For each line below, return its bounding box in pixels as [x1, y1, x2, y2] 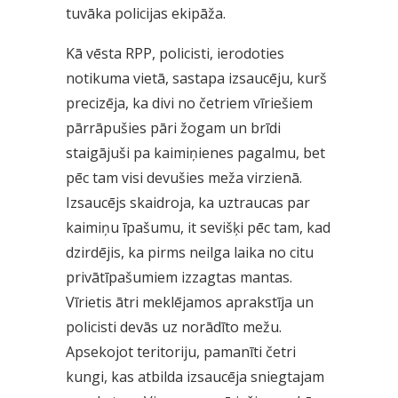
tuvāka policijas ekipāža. [66, 3, 226, 23]
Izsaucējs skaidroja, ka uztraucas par [66, 192, 310, 212]
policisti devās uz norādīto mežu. [66, 316, 282, 337]
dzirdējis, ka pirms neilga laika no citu [66, 242, 314, 262]
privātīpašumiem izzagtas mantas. [66, 267, 292, 287]
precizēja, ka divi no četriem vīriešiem [66, 92, 313, 113]
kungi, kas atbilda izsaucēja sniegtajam [66, 366, 324, 386]
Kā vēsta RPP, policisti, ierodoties [66, 43, 284, 63]
